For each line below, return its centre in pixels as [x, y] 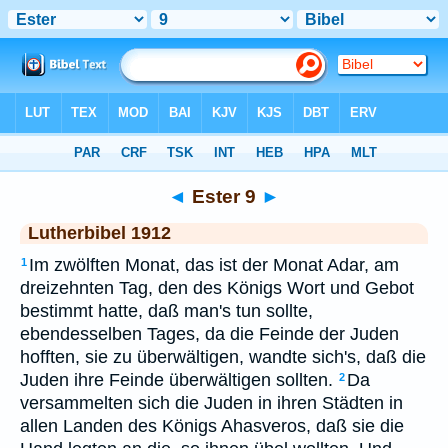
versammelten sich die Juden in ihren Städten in [211, 403]
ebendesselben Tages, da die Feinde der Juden [209, 334]
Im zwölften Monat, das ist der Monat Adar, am [214, 265]
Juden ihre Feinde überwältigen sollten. [176, 380]
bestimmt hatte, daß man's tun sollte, [166, 311]
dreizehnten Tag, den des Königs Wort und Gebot [217, 288]
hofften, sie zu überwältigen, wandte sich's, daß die [223, 357]
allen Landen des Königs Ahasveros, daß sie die [212, 426]
